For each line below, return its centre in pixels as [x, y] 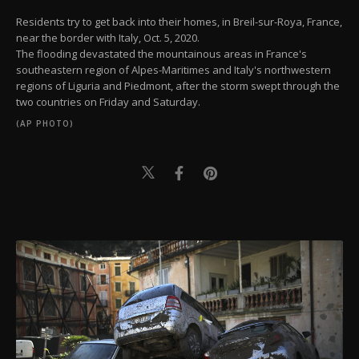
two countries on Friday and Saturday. [108, 101]
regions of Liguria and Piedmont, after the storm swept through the [178, 85]
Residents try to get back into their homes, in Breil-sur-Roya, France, [179, 21]
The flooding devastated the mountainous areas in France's [161, 53]
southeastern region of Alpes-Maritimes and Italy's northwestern [173, 69]
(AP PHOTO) [45, 123]
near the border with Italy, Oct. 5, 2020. [108, 37]
